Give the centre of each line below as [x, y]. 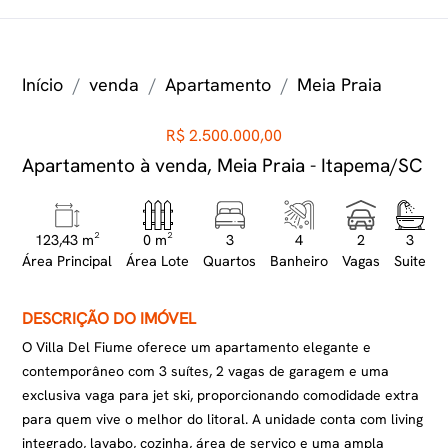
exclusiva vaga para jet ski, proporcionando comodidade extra [221, 395]
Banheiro [298, 261]
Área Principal [67, 261]
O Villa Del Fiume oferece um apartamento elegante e [197, 347]
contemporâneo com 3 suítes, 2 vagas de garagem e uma [206, 371]
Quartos [230, 261]
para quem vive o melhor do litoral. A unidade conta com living [223, 419]
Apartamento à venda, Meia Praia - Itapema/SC [223, 165]
